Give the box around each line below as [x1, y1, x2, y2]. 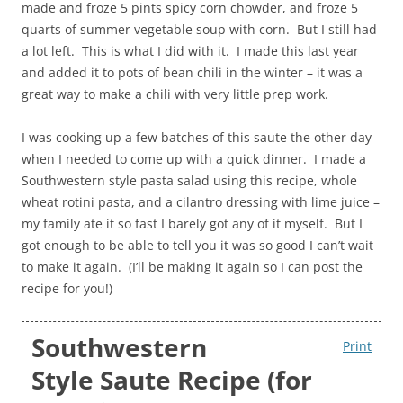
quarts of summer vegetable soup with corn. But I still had [22, 20, 377, 38]
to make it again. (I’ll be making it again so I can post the [22, 257, 363, 275]
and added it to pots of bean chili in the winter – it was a [22, 63, 363, 81]
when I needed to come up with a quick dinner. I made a [22, 149, 366, 167]
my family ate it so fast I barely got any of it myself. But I [22, 214, 363, 232]
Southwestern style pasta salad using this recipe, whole [22, 171, 357, 189]
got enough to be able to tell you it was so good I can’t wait [22, 236, 373, 254]
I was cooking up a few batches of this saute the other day [22, 128, 372, 146]
